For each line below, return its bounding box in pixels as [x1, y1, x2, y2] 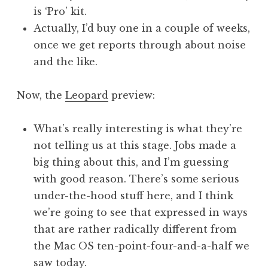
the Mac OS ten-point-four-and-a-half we [33, 240, 249, 252]
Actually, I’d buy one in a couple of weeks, [33, 22, 250, 35]
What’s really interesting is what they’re [33, 123, 242, 135]
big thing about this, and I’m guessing [33, 156, 229, 169]
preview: [108, 89, 155, 102]
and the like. [33, 56, 98, 68]
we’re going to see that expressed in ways [33, 206, 248, 219]
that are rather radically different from [33, 223, 236, 236]
